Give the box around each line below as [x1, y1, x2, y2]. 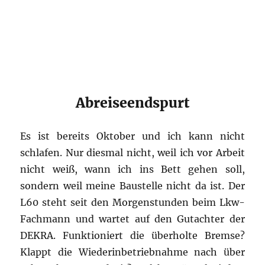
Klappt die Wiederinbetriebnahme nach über [20, 245, 245, 258]
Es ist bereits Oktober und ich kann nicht [20, 130, 245, 142]
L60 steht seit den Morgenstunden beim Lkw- [20, 196, 245, 208]
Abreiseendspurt [76, 93, 189, 111]
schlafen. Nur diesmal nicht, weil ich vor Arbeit [20, 146, 245, 159]
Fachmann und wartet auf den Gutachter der [20, 212, 245, 225]
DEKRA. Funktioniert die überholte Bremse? [20, 229, 245, 241]
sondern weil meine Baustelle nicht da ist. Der [20, 179, 245, 192]
